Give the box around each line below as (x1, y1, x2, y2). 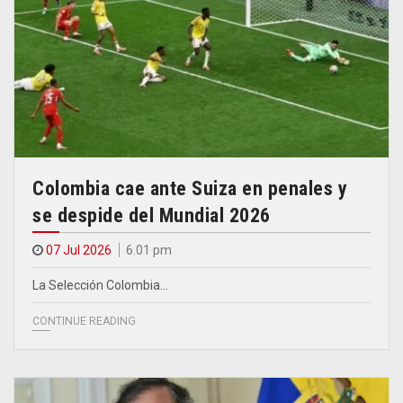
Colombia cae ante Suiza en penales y (32, 176, 347, 200)
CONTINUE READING (32, 314, 136, 327)
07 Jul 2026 (46, 242, 112, 257)
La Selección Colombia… (32, 277, 168, 292)
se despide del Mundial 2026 (32, 203, 271, 227)
